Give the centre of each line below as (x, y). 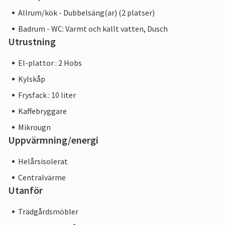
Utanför (25, 190)
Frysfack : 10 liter (47, 95)
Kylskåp (32, 79)
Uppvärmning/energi (53, 140)
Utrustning (32, 42)
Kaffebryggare (42, 111)
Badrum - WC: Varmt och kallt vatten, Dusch (93, 29)
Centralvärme (42, 178)
